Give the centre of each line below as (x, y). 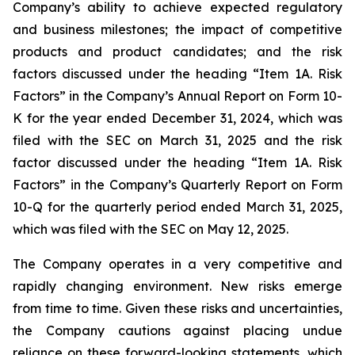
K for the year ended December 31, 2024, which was (177, 118)
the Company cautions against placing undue (177, 330)
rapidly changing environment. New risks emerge (177, 286)
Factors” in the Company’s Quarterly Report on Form (177, 185)
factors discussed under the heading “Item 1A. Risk (177, 74)
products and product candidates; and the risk (177, 52)
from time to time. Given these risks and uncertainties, (177, 308)
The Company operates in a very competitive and (177, 264)
